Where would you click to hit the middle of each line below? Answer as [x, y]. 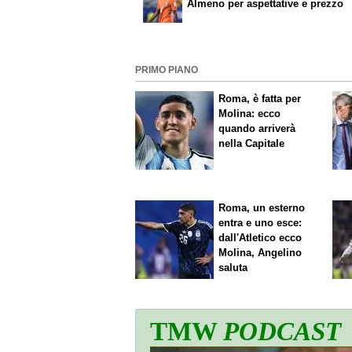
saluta [233, 267]
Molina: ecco [250, 114]
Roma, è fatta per [260, 99]
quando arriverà [257, 129]
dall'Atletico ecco [260, 237]
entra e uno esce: [260, 222]
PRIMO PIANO [167, 70]
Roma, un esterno [262, 207]
